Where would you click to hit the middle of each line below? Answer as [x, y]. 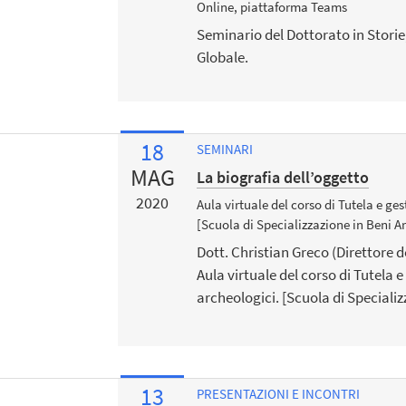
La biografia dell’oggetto [283, 178]
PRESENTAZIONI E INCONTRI [279, 394]
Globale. [223, 57]
